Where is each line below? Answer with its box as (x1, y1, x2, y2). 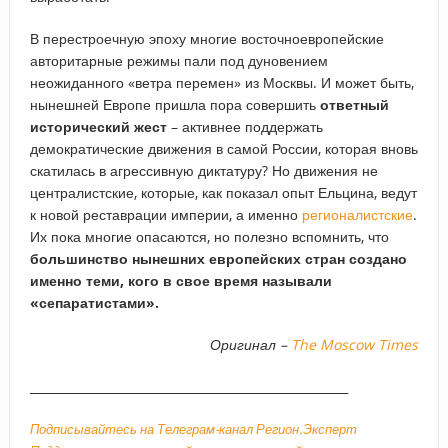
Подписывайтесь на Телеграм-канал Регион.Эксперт (29, 419, 357, 438)
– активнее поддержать (166, 116, 323, 136)
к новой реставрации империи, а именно (29, 204, 302, 224)
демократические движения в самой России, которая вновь (29, 138, 418, 158)
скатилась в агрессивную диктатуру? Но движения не (29, 160, 378, 180)
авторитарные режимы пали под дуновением (29, 50, 328, 70)
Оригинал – (210, 334, 292, 354)
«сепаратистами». (29, 292, 159, 312)
